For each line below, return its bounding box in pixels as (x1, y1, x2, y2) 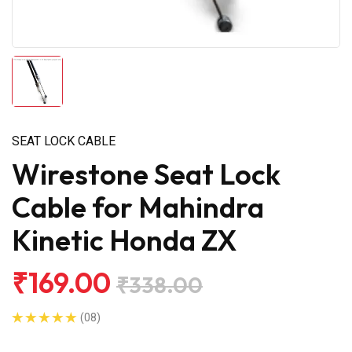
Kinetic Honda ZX (12, 222, 236, 258)
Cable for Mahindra (12, 189, 264, 225)
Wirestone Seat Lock (12, 156, 280, 192)
